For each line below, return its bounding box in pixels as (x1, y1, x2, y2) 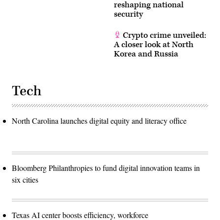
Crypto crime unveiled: (121, 29, 206, 41)
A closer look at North (114, 39, 193, 50)
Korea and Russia (114, 48, 178, 59)
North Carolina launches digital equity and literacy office (12, 115, 187, 126)
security (114, 8, 143, 20)
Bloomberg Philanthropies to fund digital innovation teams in (12, 162, 200, 173)
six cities (12, 174, 38, 185)
